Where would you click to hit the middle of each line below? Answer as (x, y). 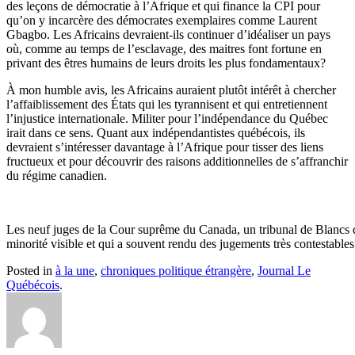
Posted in (31, 271)
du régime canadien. (57, 176)
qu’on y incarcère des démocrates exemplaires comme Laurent (162, 21)
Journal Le (284, 271)
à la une (75, 271)
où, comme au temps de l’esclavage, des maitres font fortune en (164, 49)
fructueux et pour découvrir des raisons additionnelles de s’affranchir (177, 162)
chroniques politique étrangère (176, 271)
